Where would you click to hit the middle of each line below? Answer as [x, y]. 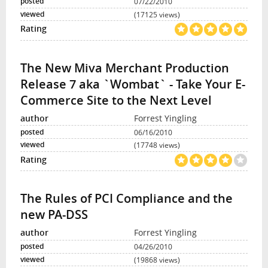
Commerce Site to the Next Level [116, 100]
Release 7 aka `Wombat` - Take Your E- [133, 84]
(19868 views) [157, 259]
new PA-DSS [54, 215]
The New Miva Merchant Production [124, 68]
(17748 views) [157, 145]
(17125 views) [157, 14]
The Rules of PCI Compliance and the [126, 199]
